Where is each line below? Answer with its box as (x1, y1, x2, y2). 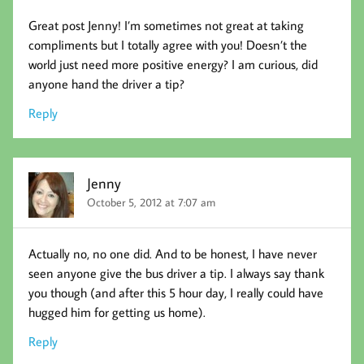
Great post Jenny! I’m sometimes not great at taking (28, 16, 305, 33)
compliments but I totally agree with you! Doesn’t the (28, 36, 308, 53)
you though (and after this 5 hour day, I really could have (28, 284, 324, 301)
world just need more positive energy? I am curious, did (28, 55, 318, 72)
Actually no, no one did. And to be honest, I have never (28, 245, 318, 262)
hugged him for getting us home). (28, 303, 206, 320)
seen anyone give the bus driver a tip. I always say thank (28, 264, 325, 281)
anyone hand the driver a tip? (28, 75, 185, 92)
